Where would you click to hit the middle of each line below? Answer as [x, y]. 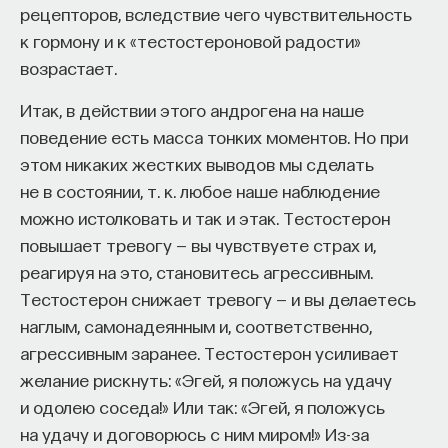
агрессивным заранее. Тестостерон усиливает [209, 352]
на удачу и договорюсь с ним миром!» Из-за [194, 433]
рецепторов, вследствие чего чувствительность [216, 13]
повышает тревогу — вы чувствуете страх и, [198, 244]
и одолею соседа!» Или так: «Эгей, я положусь [202, 406]
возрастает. [68, 67]
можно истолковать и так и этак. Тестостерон [205, 217]
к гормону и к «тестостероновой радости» [190, 40]
